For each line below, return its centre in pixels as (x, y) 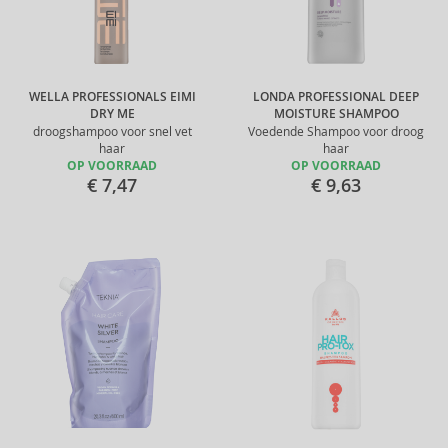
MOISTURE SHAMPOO (336, 114)
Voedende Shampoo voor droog (336, 131)
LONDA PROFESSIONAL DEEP (336, 97)
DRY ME (112, 114)
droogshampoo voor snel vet (112, 131)
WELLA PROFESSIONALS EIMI (112, 97)
